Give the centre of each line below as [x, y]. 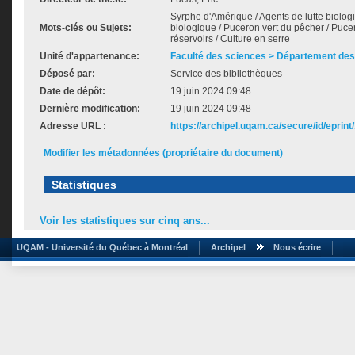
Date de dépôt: [73, 91]
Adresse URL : [73, 126]
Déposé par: [67, 74]
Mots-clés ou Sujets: [86, 28]
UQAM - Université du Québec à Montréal [100, 247]
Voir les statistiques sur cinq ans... [125, 221]
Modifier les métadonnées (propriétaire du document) [163, 153]
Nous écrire [297, 247]
